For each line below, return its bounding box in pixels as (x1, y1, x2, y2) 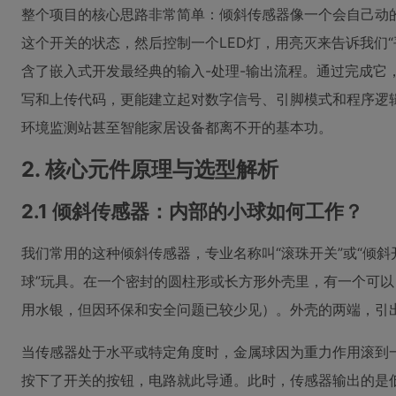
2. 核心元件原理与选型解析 (21, 156, 278, 182)
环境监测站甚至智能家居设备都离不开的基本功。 (21, 118, 332, 136)
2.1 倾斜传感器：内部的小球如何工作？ (21, 200, 363, 223)
